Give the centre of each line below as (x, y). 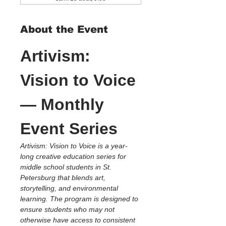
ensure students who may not (68, 209)
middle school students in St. (67, 167)
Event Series (69, 129)
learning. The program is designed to (80, 199)
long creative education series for (74, 156)
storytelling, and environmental (70, 188)
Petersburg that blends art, (64, 178)
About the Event (64, 29)
